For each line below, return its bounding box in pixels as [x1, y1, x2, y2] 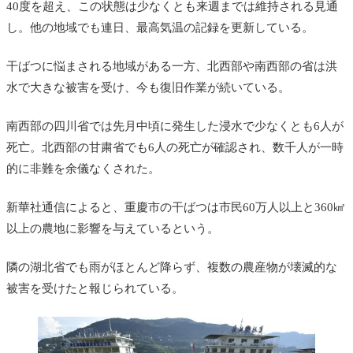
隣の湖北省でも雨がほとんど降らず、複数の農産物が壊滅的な [6, 261, 337, 274]
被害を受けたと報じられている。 [6, 282, 184, 295]
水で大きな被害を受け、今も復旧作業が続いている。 [6, 81, 290, 95]
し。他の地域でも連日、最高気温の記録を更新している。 [6, 21, 314, 35]
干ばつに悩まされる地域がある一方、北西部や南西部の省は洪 [6, 60, 337, 73]
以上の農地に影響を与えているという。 [6, 222, 219, 236]
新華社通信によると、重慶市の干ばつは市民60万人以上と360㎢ [6, 201, 345, 214]
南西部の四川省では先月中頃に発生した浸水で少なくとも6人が [6, 120, 344, 133]
